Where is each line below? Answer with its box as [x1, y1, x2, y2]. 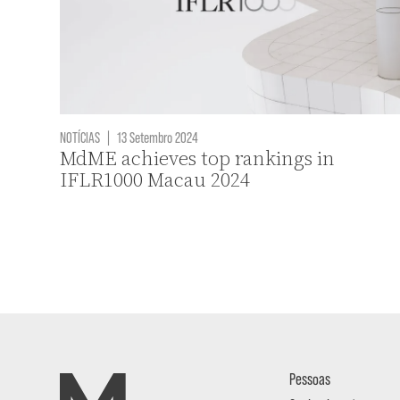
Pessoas [289, 368, 331, 388]
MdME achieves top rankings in [60, 145, 336, 173]
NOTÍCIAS [60, 128, 101, 146]
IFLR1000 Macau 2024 [60, 166, 251, 195]
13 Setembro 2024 [114, 128, 199, 146]
